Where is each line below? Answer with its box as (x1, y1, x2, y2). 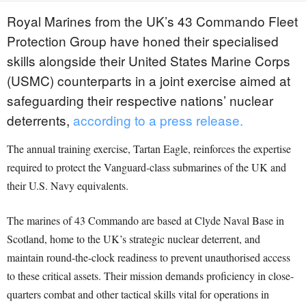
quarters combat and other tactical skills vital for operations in (7, 287, 269, 302)
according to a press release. (73, 111, 243, 130)
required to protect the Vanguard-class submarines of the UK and (7, 160, 286, 175)
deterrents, (7, 111, 73, 130)
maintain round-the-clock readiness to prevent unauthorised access (7, 250, 290, 265)
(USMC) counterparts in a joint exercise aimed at (7, 71, 290, 90)
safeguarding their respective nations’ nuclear (7, 91, 273, 110)
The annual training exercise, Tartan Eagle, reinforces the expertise (7, 141, 291, 156)
